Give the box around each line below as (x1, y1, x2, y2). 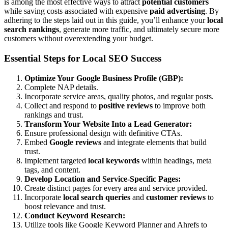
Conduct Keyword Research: (24, 211, 125, 220)
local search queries (63, 192, 130, 202)
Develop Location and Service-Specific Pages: (24, 174, 181, 183)
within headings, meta (139, 156, 212, 165)
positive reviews (99, 101, 153, 110)
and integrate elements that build (101, 137, 207, 147)
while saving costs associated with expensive (4, 7, 150, 16)
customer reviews (146, 192, 206, 202)
